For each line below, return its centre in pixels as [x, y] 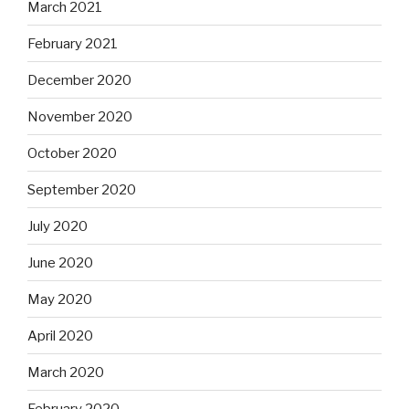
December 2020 [79, 80]
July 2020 [58, 226]
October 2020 [72, 153]
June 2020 [60, 262]
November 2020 [80, 116]
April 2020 [60, 336]
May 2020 [60, 299]
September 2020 [82, 189]
